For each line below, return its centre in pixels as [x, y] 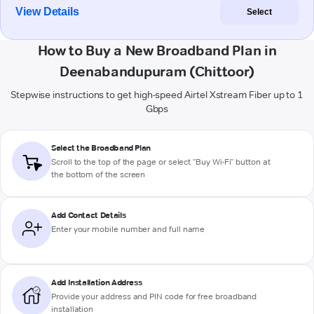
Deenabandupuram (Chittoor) [157, 72]
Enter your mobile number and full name [128, 229]
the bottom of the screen [98, 175]
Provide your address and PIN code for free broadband [154, 296]
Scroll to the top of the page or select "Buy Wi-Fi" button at [161, 162]
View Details [48, 12]
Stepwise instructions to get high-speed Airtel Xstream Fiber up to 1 [157, 95]
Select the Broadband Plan [101, 148]
